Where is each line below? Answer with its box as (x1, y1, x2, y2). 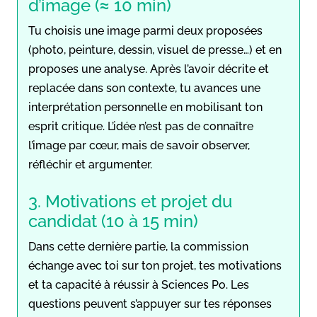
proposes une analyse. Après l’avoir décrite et (28, 62, 269, 76)
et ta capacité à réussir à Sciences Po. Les (28, 277, 249, 292)
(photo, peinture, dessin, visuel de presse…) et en (28, 42, 282, 57)
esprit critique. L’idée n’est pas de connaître (28, 119, 253, 133)
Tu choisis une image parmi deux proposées (28, 23, 263, 38)
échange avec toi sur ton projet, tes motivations (28, 258, 282, 272)
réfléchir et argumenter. (28, 157, 152, 171)
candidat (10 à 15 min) (28, 210, 198, 231)
